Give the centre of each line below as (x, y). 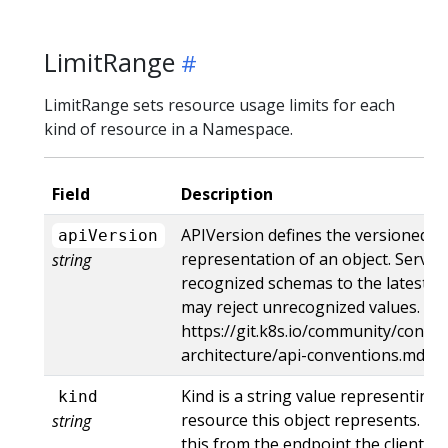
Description (227, 193)
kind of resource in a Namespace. (168, 128)
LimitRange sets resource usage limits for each (219, 104)
